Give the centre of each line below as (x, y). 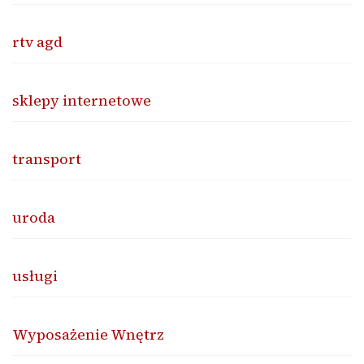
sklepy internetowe (82, 100)
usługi (35, 275)
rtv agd (37, 41)
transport (47, 158)
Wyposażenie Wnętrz (88, 334)
